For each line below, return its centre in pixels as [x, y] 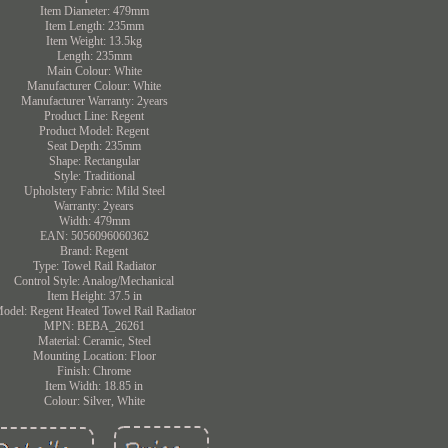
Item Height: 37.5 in [94, 295]
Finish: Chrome [94, 370]
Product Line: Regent [94, 115]
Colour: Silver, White [94, 400]
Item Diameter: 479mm [94, 10]
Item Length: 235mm [94, 25]
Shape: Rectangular [94, 160]
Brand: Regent [94, 250]
